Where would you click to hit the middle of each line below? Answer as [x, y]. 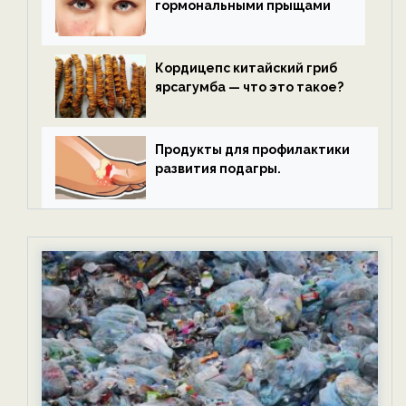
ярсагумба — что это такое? [249, 87]
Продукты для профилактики [252, 150]
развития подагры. [218, 169]
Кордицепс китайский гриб [246, 68]
